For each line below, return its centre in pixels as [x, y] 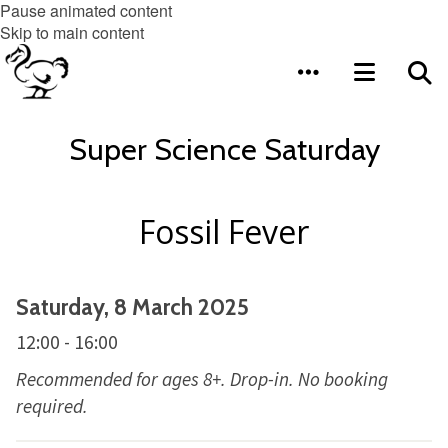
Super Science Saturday [224, 149]
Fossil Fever [224, 231]
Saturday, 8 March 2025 [132, 307]
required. [52, 406]
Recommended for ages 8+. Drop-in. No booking [202, 379]
